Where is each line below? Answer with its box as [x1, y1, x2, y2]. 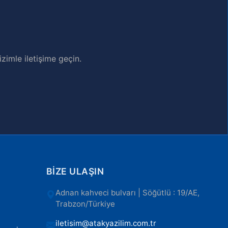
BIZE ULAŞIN [46, 166, 104, 177]
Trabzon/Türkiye [55, 199, 115, 209]
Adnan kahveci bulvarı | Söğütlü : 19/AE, [55, 188, 199, 197]
